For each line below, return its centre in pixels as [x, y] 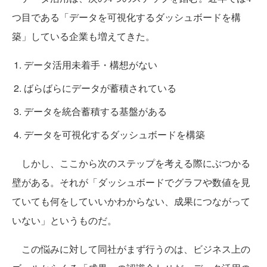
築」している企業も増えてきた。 [83, 36]
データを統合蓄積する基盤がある [95, 111]
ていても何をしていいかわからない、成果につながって [131, 201]
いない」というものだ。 [64, 220]
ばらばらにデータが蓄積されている [100, 88]
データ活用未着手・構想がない [91, 64]
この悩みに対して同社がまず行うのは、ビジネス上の [131, 249]
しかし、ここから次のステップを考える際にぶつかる [131, 163]
